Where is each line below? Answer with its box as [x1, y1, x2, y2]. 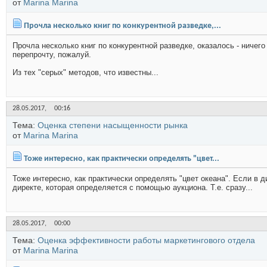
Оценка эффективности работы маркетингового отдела [38, 235, 255, 245]
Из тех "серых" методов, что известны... [13, 68, 159, 77]
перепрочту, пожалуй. [13, 50, 91, 59]
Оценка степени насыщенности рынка [38, 120, 188, 130]
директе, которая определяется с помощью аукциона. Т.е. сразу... [13, 183, 253, 192]
